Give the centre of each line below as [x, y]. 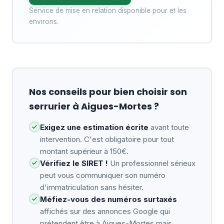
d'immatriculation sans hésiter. [91, 187]
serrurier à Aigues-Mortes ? [94, 106]
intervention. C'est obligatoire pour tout [107, 139]
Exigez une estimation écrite [94, 127]
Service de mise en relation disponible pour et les [107, 10]
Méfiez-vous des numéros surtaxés [108, 199]
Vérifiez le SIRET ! [74, 163]
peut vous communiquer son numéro [102, 175]
